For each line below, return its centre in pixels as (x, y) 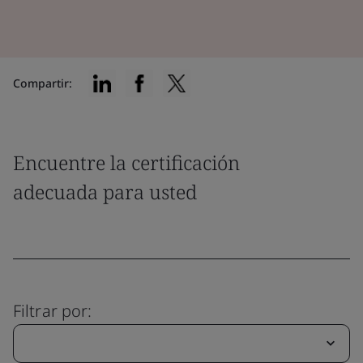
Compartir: (43, 83)
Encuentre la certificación (126, 162)
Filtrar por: (53, 311)
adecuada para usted (105, 192)
